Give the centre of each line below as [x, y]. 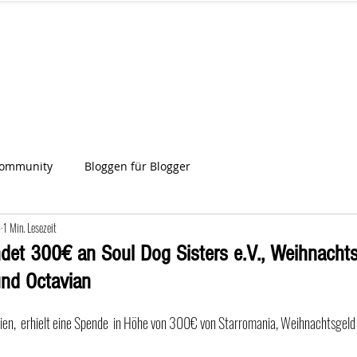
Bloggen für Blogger [137, 166]
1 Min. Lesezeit [30, 227]
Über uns [184, 73]
